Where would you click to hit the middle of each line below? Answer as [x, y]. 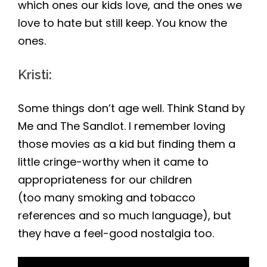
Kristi [33, 75]
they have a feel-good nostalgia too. [116, 234]
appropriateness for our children [105, 180]
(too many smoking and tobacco [107, 198]
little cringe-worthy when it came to [113, 162]
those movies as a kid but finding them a [127, 144]
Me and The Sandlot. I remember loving [122, 126]
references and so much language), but [125, 216]
